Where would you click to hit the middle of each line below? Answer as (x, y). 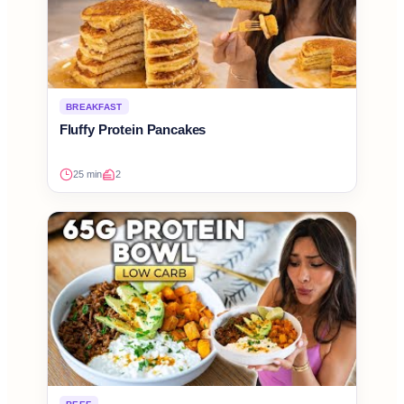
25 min (87, 174)
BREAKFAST (94, 106)
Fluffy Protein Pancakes (133, 130)
